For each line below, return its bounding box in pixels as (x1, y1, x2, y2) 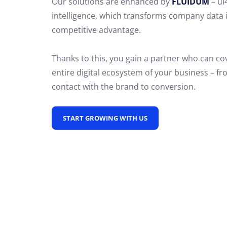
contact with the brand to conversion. (52, 81, 198, 92)
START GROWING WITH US (63, 113, 147, 123)
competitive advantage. (52, 24, 141, 35)
